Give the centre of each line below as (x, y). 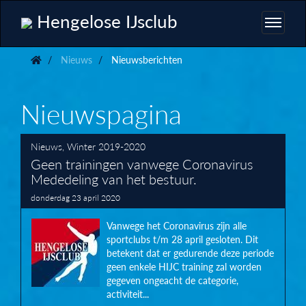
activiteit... (128, 294)
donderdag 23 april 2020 (75, 197)
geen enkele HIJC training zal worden (184, 267)
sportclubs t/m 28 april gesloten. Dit (182, 239)
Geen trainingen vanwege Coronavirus (142, 164)
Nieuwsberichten (145, 59)
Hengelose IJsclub (105, 20)
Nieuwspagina (101, 113)
